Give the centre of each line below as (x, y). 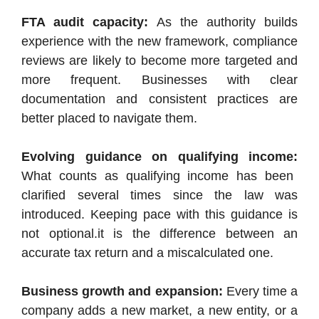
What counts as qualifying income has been (158, 176)
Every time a (260, 291)
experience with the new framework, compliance (159, 41)
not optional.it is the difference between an (159, 233)
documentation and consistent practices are (159, 99)
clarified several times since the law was (159, 195)
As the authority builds (223, 22)
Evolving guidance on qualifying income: (159, 156)
